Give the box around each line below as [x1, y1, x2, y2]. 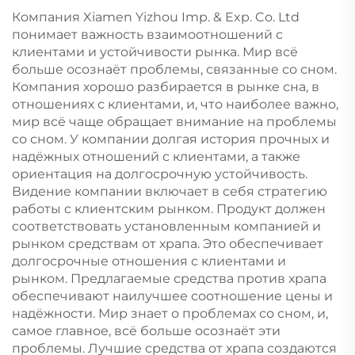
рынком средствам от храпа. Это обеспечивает [12, 236, 323, 252]
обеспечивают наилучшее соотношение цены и [12, 288, 333, 304]
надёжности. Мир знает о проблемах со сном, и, [12, 306, 328, 322]
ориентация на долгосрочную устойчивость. [12, 166, 307, 182]
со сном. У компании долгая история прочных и [12, 132, 330, 147]
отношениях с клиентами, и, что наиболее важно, [12, 97, 338, 113]
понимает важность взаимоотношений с [12, 27, 283, 43]
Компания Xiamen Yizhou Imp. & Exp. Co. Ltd [12, 10, 300, 25]
